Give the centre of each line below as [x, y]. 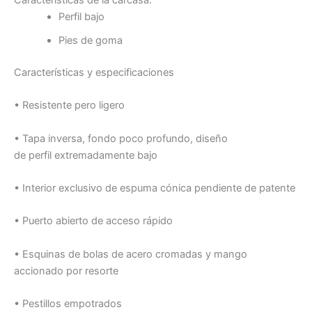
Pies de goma [90, 41]
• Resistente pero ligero [69, 106]
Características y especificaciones [94, 73]
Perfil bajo [81, 17]
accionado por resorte [66, 271]
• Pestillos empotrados [68, 304]
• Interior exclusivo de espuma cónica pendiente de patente [155, 188]
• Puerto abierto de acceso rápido [93, 221]
